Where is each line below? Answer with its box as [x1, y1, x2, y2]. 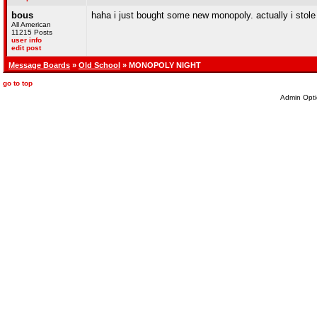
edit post [11, 44, 41, 52]
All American [11, 21, 51, 28]
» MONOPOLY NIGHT [120, 61, 201, 69]
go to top [3, 79, 33, 87]
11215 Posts [11, 28, 52, 36]
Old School [79, 61, 120, 69]
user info [11, 36, 42, 44]
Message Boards [8, 61, 70, 69]
